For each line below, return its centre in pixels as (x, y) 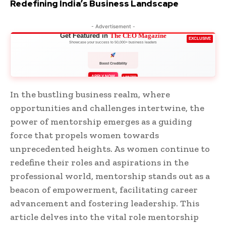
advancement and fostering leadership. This (105, 204)
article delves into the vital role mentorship (104, 217)
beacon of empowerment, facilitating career (104, 190)
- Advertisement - (113, 26)
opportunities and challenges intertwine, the (107, 108)
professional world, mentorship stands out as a (110, 176)
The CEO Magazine (138, 36)
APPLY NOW (103, 77)
